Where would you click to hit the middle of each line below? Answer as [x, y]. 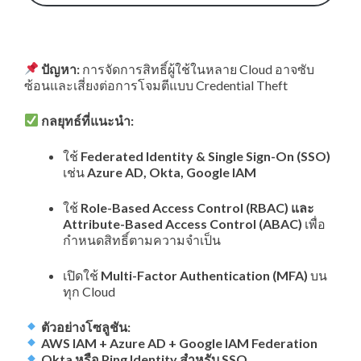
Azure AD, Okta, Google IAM [172, 172]
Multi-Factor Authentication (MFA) [204, 275]
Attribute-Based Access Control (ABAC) [183, 223]
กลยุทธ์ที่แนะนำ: [88, 120]
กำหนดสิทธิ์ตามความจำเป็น [143, 239]
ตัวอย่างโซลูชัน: [85, 326]
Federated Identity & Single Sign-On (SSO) [205, 156]
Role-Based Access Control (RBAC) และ [197, 207]
